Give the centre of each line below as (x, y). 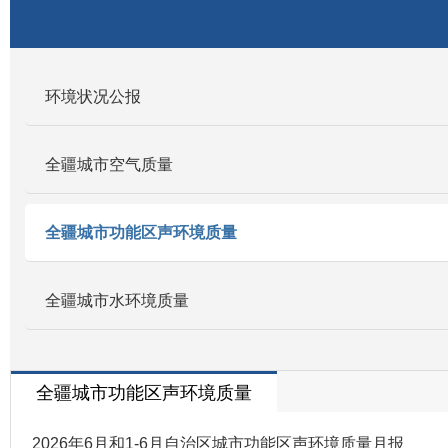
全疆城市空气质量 (109, 165)
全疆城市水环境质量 (117, 301)
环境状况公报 (93, 97)
